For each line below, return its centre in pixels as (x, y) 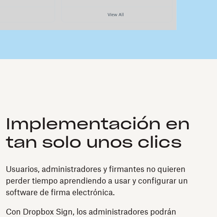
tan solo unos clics (94, 143)
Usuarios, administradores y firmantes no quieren (96, 170)
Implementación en (98, 124)
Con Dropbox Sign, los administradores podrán (91, 212)
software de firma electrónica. (60, 193)
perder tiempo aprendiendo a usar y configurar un (97, 181)
